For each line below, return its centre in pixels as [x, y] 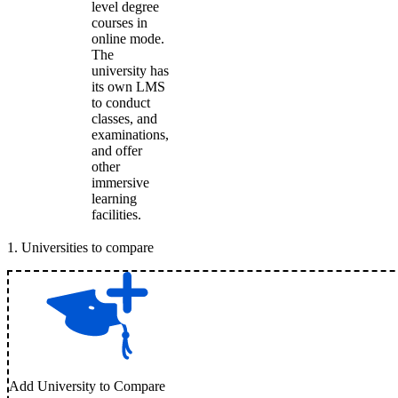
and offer [117, 151]
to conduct [121, 103]
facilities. [116, 215]
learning [114, 199]
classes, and [124, 119]
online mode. [128, 39]
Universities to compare [88, 247]
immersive [120, 183]
